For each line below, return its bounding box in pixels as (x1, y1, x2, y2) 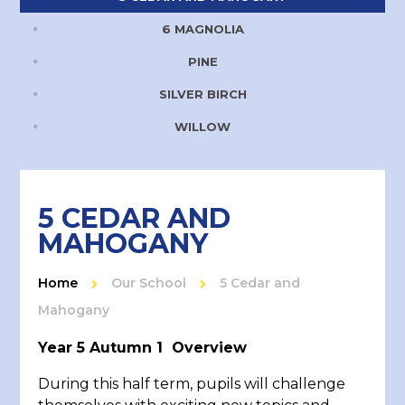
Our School (111, 275, 187, 291)
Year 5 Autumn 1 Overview (38, 339, 248, 356)
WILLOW (174, 119, 231, 134)
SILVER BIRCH (158, 87, 247, 101)
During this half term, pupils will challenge (38, 375, 346, 392)
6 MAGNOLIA (161, 22, 244, 36)
